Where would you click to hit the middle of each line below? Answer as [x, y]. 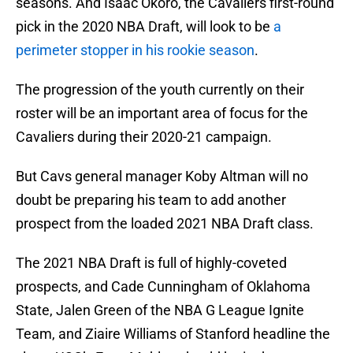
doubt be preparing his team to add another [151, 200]
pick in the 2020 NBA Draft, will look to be [145, 27]
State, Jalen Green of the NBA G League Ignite [160, 310]
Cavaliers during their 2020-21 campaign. [144, 137]
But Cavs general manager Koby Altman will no [162, 176]
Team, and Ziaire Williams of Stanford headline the [173, 334]
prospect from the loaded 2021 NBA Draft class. [165, 224]
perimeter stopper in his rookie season [135, 50]
